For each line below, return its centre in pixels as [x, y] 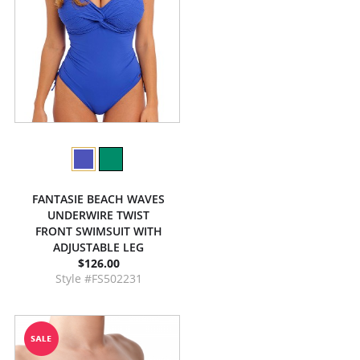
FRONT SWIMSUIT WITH [98, 231]
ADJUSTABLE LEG [98, 247]
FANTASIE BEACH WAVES [98, 199]
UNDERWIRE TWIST [98, 215]
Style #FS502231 [98, 278]
